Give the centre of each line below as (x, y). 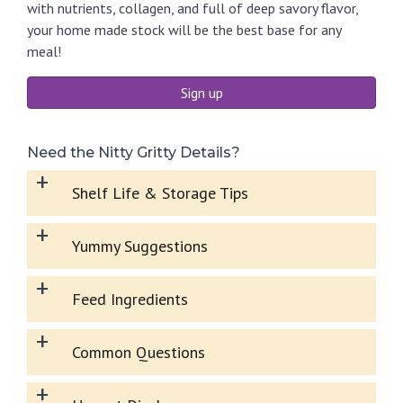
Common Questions (139, 352)
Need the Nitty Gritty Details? (134, 152)
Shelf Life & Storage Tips (160, 193)
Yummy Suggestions (140, 246)
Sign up (201, 92)
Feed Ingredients (130, 299)
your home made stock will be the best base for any (184, 29)
